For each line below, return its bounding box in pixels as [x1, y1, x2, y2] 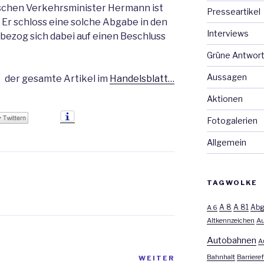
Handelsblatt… [110, 73, 175, 85]
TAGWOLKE [206, 179, 258, 187]
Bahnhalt [206, 253, 235, 261]
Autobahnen [206, 235, 256, 246]
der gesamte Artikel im [5, 73, 110, 85]
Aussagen [206, 72, 247, 82]
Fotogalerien [206, 115, 258, 126]
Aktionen [206, 94, 243, 104]
